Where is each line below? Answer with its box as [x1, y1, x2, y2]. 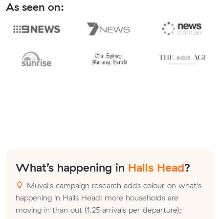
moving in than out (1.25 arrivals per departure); [16, 204, 182, 215]
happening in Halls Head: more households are [16, 192, 178, 202]
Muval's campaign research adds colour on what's [24, 180, 201, 190]
